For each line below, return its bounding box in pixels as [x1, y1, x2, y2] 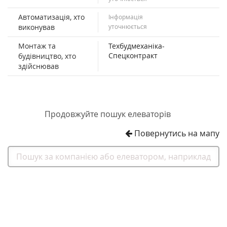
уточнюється [108, 22, 147, 30]
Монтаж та [18, 41, 56, 51]
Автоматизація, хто [18, 12, 85, 22]
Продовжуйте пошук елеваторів [45, 108, 171, 120]
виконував [18, 22, 55, 32]
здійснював [18, 61, 59, 71]
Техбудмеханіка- [108, 41, 165, 51]
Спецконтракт [108, 50, 158, 60]
